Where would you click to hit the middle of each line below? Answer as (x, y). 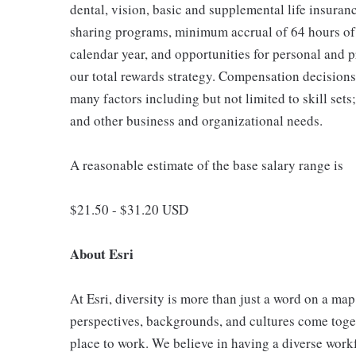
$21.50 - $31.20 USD (129, 209)
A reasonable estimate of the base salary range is (207, 165)
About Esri (102, 254)
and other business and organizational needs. (196, 120)
